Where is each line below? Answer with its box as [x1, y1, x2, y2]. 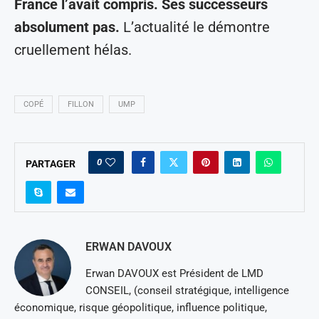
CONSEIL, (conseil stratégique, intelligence [85, 284, 289, 298]
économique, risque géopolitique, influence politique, [14, 301, 267, 315]
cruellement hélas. [14, 41, 132, 59]
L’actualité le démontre [123, 19, 270, 36]
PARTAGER [26, 158, 75, 170]
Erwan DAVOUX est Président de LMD [85, 267, 263, 281]
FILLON [68, 100, 94, 110]
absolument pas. [14, 19, 123, 36]
